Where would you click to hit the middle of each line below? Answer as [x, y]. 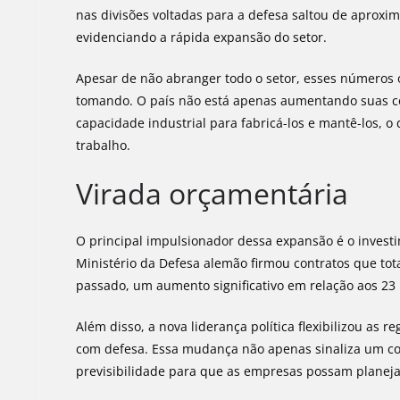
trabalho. [104, 145]
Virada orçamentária [212, 193]
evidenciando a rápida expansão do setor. [202, 37]
